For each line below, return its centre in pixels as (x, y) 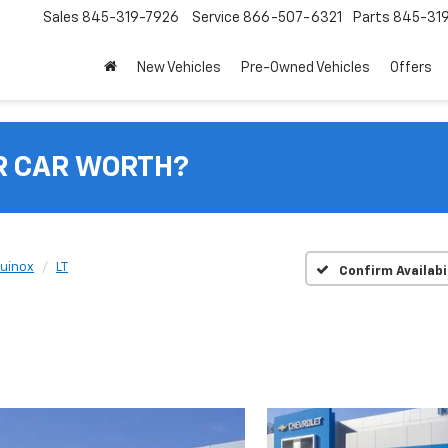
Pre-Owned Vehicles (305, 68)
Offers (411, 68)
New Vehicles (179, 68)
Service (216, 18)
